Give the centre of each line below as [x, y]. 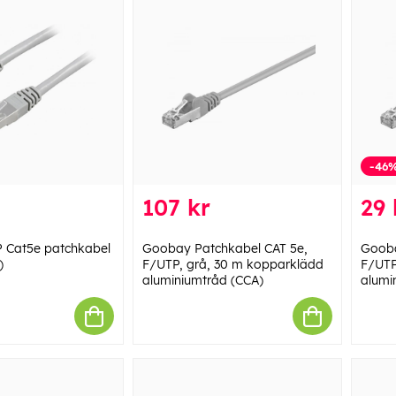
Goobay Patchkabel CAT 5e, [225, 249]
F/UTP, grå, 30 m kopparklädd [232, 265]
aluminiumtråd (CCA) [202, 281]
